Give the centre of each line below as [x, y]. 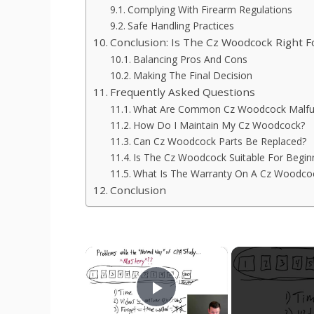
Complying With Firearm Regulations [210, 10]
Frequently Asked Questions [183, 92]
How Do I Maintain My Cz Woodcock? [219, 125]
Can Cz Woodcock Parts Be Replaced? [219, 142]
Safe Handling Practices [180, 26]
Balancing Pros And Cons [190, 60]
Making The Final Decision [192, 76]
